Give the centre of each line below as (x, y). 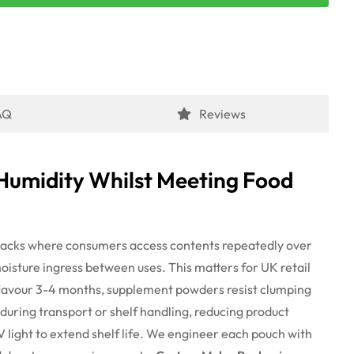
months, (81, 289)
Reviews (223, 113)
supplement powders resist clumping (208, 289)
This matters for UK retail (239, 267)
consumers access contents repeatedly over (188, 245)
